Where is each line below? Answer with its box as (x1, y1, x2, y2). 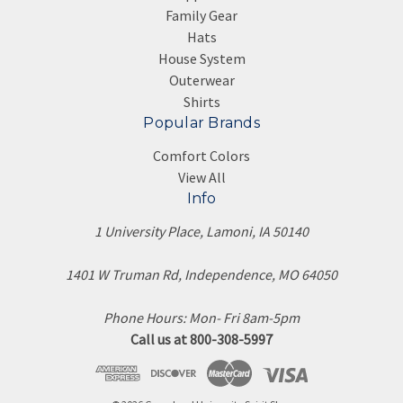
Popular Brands (143, 114, 260, 131)
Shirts (183, 93, 220, 111)
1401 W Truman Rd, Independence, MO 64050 (66, 265, 337, 283)
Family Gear (166, 6, 237, 24)
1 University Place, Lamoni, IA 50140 (94, 222, 309, 240)
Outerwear (168, 71, 235, 89)
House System (157, 49, 246, 67)
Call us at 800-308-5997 (130, 330, 273, 348)
